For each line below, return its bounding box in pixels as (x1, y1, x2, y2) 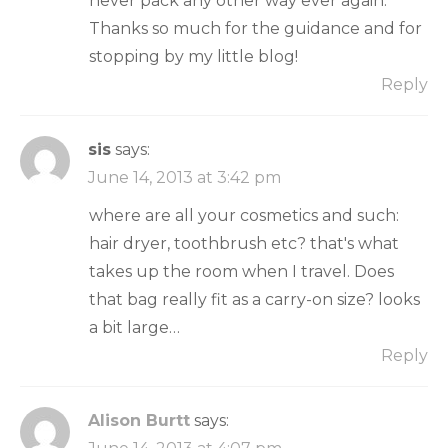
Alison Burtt (88, 410, 190, 430)
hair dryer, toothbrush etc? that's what (89, 233, 399, 253)
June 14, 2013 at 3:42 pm (88, 167, 281, 187)
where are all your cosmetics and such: (89, 205, 399, 225)
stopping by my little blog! (89, 46, 298, 66)
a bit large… (89, 317, 180, 337)
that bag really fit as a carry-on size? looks (89, 289, 420, 309)
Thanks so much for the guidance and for (89, 18, 422, 38)
